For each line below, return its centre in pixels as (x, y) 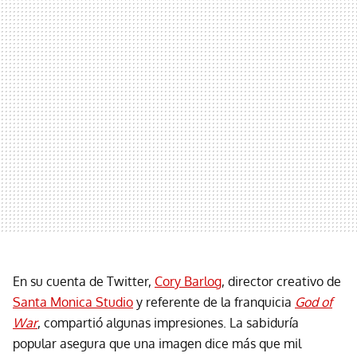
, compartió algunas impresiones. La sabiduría (168, 322)
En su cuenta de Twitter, (84, 281)
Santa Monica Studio (73, 302)
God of (314, 302)
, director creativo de (281, 281)
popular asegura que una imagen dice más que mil (157, 343)
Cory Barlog (188, 281)
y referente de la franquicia (214, 302)
